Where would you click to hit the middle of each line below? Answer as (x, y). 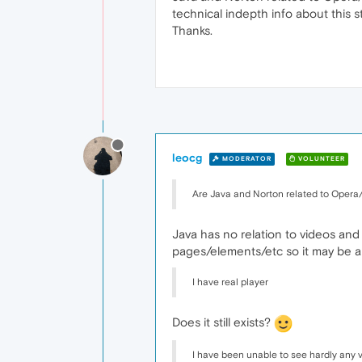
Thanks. (192, 30)
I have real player (230, 282)
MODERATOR (246, 158)
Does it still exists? (223, 322)
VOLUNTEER (320, 158)
